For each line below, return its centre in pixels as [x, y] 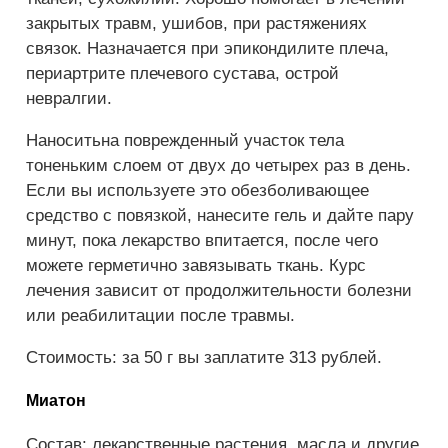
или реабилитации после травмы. [160, 315]
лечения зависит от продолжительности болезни [219, 290]
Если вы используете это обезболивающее [197, 190]
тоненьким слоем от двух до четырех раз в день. [218, 165]
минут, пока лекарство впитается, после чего [202, 240]
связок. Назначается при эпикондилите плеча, [207, 48]
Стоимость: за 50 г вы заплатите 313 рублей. [204, 357]
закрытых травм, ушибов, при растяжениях [196, 23]
